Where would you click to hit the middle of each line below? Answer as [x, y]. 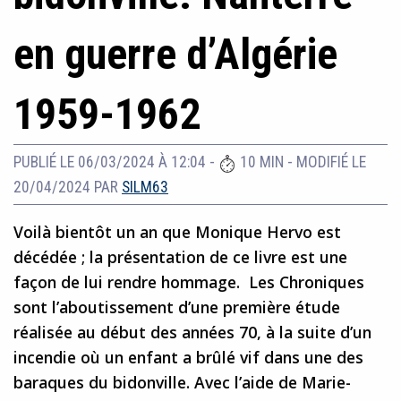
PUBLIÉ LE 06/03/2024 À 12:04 [110, 162]
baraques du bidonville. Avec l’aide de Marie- [182, 383]
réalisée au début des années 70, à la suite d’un [192, 333]
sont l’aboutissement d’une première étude [177, 307]
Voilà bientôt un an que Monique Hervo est [177, 232]
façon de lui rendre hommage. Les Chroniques [189, 282]
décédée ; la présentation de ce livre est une [180, 257]
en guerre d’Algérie [175, 55]
